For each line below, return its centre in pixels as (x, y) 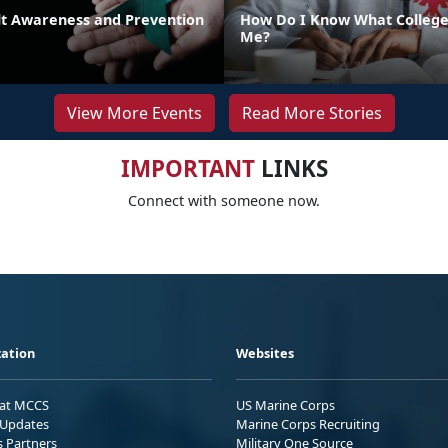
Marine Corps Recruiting (308, 423)
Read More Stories (311, 112)
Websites (265, 352)
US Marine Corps (285, 404)
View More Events (134, 112)
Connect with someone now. (224, 200)
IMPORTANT (187, 168)
